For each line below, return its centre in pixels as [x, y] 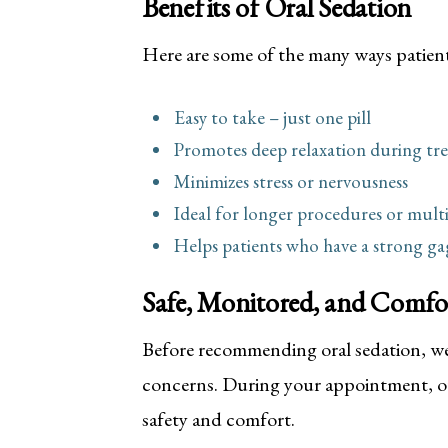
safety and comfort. [218, 419]
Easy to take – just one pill [272, 118]
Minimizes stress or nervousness [291, 182]
